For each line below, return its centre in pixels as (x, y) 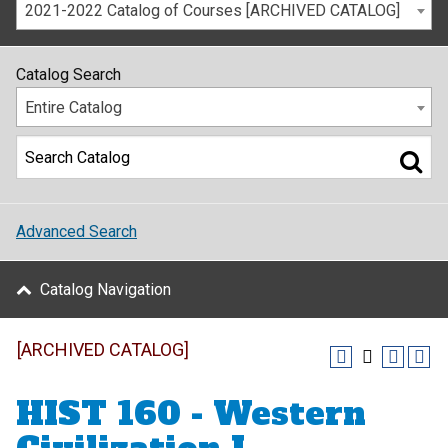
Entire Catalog (73, 107)
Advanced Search (76, 231)
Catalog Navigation (105, 289)
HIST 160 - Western (191, 414)
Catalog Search (68, 74)
